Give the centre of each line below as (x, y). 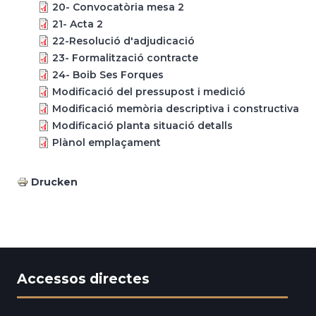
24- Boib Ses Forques (108, 75)
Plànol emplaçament (107, 142)
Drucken (54, 182)
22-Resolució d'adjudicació (123, 41)
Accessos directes (83, 278)
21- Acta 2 (78, 24)
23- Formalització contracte (125, 58)
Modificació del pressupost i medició (149, 92)
